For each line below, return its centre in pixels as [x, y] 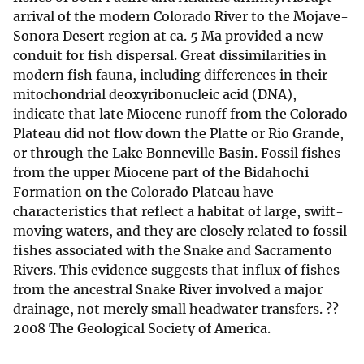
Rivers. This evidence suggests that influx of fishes [176, 270]
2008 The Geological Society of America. [142, 329]
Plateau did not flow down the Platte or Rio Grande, [178, 134]
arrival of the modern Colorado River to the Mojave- [181, 17]
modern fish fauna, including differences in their [170, 75]
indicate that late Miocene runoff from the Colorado [180, 114]
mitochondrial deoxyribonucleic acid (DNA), [155, 95]
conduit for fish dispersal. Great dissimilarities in [170, 56]
